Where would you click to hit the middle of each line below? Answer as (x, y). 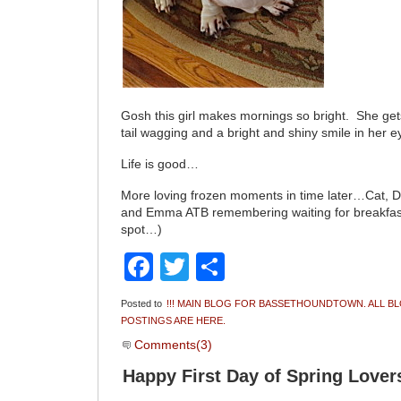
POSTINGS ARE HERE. (174, 321)
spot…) (142, 230)
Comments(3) (172, 346)
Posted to (143, 304)
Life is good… (160, 165)
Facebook (217, 267)
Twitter (232, 267)
